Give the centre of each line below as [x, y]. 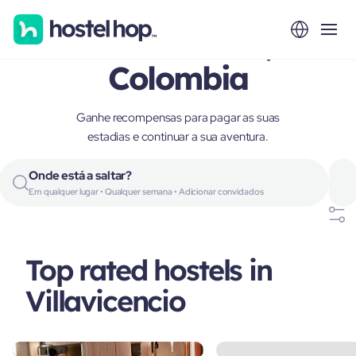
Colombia [178, 78]
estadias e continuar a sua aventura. [178, 137]
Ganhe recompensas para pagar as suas [178, 118]
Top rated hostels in [149, 270]
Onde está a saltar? [81, 176]
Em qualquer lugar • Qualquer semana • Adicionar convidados [146, 192]
